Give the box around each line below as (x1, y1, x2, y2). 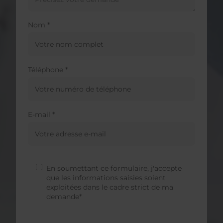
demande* (46, 192, 82, 202)
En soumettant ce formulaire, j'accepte (46, 164, 182, 173)
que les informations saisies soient (46, 173, 166, 183)
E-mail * (28, 110, 55, 119)
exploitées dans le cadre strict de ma (46, 183, 173, 192)
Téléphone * (28, 65, 68, 75)
